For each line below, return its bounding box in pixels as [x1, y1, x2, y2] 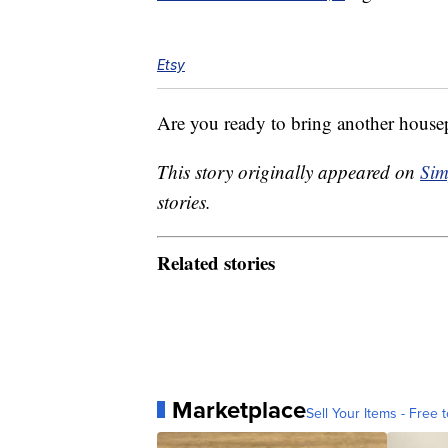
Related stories [157, 248, 275, 276]
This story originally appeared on [157, 159, 420, 185]
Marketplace [172, 391, 306, 428]
